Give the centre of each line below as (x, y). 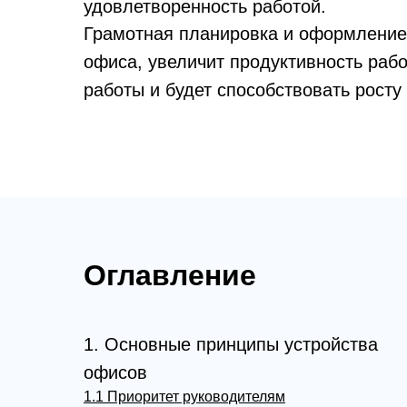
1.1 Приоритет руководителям (184, 397)
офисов (115, 372)
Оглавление (170, 275)
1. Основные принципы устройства (231, 344)
